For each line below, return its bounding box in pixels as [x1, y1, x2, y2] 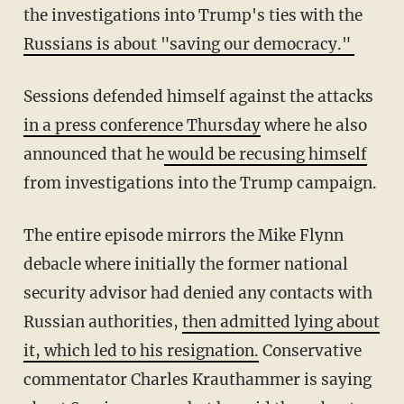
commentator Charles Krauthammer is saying [23, 370, 372, 390]
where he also [260, 115, 367, 136]
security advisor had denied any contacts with [23, 283, 372, 304]
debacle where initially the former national [23, 254, 348, 275]
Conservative [258, 341, 362, 362]
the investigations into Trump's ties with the [23, 5, 363, 26]
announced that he [23, 144, 164, 165]
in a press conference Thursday [23, 115, 261, 136]
